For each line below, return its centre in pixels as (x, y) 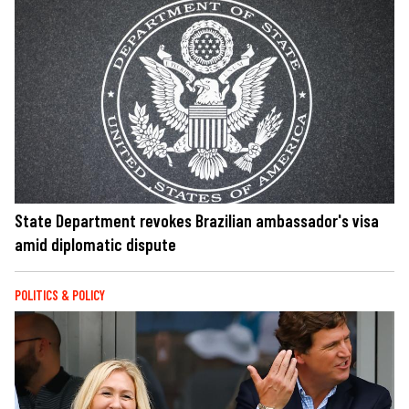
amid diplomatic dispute (95, 244)
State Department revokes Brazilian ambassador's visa (197, 220)
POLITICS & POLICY (60, 295)
